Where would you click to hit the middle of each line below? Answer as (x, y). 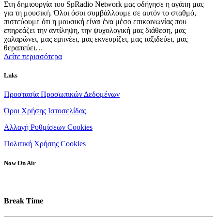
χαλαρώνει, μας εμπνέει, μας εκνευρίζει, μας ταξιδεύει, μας (96, 39)
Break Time (23, 201)
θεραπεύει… (23, 48)
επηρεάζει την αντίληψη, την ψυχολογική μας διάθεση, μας (95, 30)
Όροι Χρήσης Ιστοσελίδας (45, 111)
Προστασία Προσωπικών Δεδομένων (62, 94)
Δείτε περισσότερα (33, 56)
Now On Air (20, 163)
